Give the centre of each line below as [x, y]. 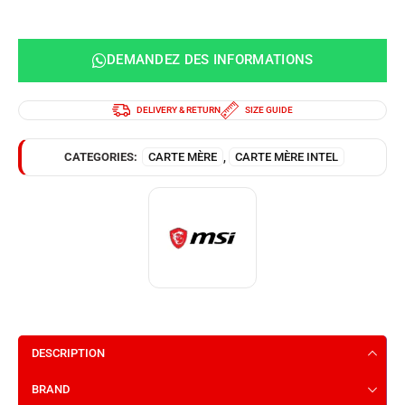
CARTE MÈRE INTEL [286, 156]
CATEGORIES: [100, 156]
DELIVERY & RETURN [179, 109]
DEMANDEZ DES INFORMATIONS [210, 60]
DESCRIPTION [68, 353]
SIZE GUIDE [269, 109]
